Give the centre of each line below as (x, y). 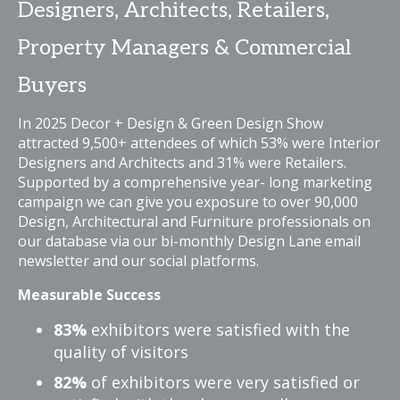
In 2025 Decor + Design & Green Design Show (171, 123)
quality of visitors (121, 351)
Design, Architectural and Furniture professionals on (194, 221)
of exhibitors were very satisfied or (223, 382)
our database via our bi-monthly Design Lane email (189, 241)
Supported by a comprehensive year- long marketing (195, 182)
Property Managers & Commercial (184, 47)
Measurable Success (89, 294)
